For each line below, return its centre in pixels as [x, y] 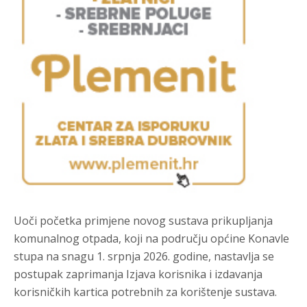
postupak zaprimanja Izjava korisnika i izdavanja [138, 274]
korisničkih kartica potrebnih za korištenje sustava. [145, 292]
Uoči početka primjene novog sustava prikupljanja [143, 220]
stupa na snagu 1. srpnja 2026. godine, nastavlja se [144, 256]
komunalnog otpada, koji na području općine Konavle [151, 238]
